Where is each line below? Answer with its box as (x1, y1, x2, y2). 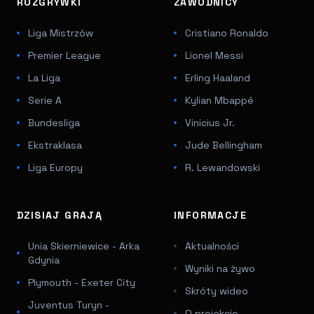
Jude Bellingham (185, 138, 262, 151)
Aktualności (185, 239, 239, 252)
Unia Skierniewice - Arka (28, 239, 139, 252)
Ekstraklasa (28, 138, 82, 151)
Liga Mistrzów (28, 26, 93, 39)
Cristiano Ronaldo (185, 26, 268, 39)
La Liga (28, 71, 60, 84)
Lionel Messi (185, 48, 243, 62)
